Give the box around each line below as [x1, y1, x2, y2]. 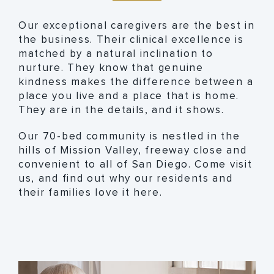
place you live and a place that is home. [18, 91, 239, 102]
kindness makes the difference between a [18, 76, 254, 87]
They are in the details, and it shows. [18, 105, 224, 116]
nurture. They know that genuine [18, 62, 204, 73]
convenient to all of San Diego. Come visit [18, 159, 253, 170]
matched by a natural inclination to [18, 48, 213, 59]
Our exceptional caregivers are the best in [18, 20, 255, 31]
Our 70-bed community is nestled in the [18, 131, 240, 142]
